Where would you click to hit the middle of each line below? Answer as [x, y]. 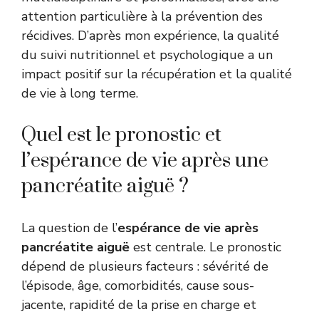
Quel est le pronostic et [121, 135]
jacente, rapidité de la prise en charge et [139, 304]
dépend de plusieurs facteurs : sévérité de [145, 266]
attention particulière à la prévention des [142, 16]
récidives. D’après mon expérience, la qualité [150, 35]
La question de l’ [69, 228]
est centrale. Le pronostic [205, 247]
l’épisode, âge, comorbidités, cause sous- [138, 285]
